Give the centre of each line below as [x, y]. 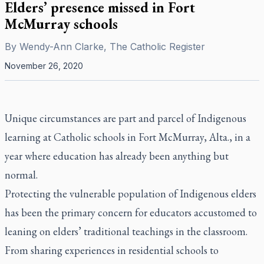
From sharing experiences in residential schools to [112, 250]
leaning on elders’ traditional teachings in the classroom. [126, 231]
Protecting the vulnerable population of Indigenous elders [131, 194]
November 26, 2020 [44, 66]
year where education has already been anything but [117, 156]
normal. [21, 175]
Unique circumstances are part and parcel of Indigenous [126, 118]
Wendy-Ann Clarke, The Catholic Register [112, 47]
